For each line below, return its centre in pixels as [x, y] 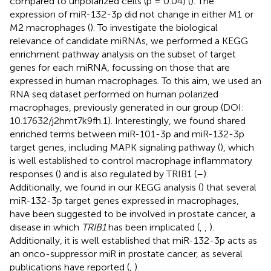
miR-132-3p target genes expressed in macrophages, [124, 200]
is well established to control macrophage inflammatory [131, 160]
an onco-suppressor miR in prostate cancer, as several [126, 253]
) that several [229, 187]
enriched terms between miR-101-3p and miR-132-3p [127, 134]
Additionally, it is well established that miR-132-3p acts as [133, 240]
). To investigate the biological [154, 27]
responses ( [34, 174]
